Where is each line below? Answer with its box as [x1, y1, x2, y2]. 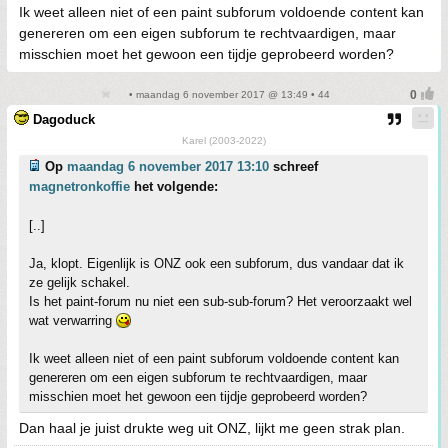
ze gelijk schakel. [29, 275, 130, 290]
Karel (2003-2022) [181, 135, 266, 146]
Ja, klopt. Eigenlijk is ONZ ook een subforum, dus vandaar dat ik [29, 256, 404, 271]
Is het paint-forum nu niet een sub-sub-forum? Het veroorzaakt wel [29, 294, 412, 309]
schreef [269, 159, 318, 174]
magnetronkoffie [29, 179, 130, 194]
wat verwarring [29, 313, 116, 328]
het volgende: [130, 179, 218, 194]
